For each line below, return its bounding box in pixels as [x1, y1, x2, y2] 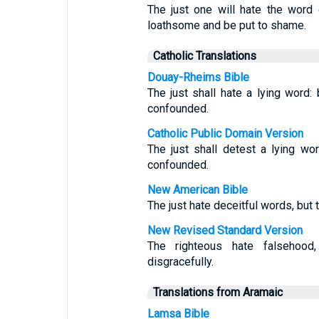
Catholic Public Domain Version [147, 127, 303, 140]
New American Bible [147, 183, 248, 197]
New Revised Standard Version [147, 224, 303, 237]
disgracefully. [147, 255, 214, 268]
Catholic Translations [152, 49, 256, 63]
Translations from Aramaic [152, 286, 283, 299]
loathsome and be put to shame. [147, 19, 306, 32]
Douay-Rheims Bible [147, 70, 249, 84]
